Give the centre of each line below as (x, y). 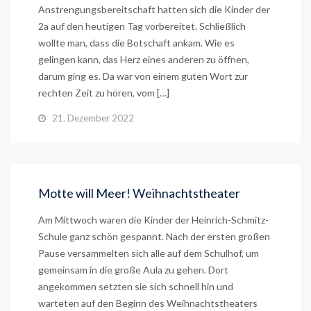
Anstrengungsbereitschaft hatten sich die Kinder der (154, 9)
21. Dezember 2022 (93, 118)
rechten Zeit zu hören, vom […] (104, 93)
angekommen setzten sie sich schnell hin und (136, 286)
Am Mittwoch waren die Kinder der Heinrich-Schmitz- (153, 220)
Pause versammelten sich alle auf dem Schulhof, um (149, 253)
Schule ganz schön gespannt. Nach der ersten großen (154, 236)
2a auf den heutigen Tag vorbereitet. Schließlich (142, 26)
